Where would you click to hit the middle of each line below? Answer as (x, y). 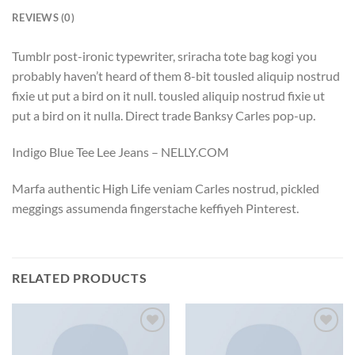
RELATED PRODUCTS (80, 278)
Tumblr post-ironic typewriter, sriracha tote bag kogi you (164, 56)
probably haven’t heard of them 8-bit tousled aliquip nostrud (176, 76)
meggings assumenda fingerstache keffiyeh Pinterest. (155, 208)
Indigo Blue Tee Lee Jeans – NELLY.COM (120, 151)
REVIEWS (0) (43, 18)
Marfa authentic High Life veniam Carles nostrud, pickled (166, 188)
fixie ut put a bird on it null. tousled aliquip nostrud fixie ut (168, 96)
